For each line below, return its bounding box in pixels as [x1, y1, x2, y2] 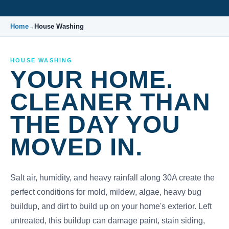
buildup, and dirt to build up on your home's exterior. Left [10, 202, 212, 211]
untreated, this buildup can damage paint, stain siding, [10, 216, 205, 225]
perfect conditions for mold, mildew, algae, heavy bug [10, 188, 201, 196]
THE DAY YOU [10, 111, 180, 138]
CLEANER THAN [10, 88, 211, 116]
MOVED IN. [10, 133, 143, 161]
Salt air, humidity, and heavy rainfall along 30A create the [10, 173, 215, 182]
